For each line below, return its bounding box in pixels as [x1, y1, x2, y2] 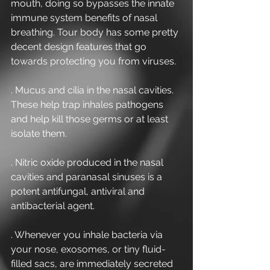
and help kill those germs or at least [11, 113, 171, 125]
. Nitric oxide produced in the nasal [11, 157, 166, 168]
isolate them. [11, 128, 67, 139]
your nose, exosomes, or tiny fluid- [11, 243, 166, 255]
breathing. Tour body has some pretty [11, 27, 181, 38]
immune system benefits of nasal [11, 12, 160, 24]
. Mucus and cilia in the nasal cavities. [11, 84, 176, 96]
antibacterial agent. [11, 200, 95, 212]
